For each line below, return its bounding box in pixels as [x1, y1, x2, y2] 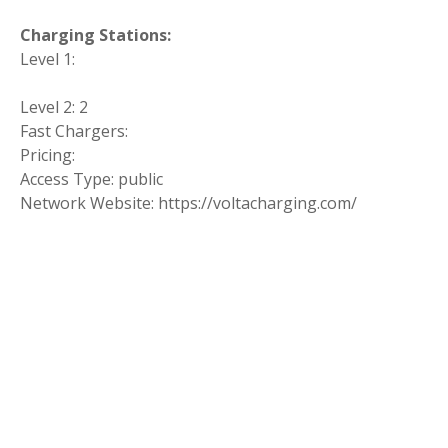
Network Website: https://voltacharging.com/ [20, 192, 357, 214]
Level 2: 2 [20, 96, 88, 118]
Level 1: [20, 48, 75, 70]
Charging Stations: [20, 24, 171, 46]
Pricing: [20, 144, 75, 166]
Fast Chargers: [20, 120, 128, 142]
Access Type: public [20, 168, 163, 190]
